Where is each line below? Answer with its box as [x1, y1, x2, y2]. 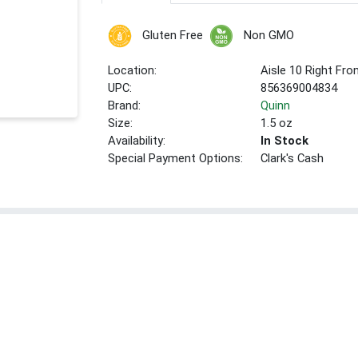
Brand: [108, 98, 141, 113]
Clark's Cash [261, 151, 324, 166]
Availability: [108, 133, 166, 149]
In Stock [261, 133, 309, 149]
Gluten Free [141, 28, 203, 43]
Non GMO [243, 28, 294, 43]
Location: [108, 63, 157, 78]
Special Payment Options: [108, 151, 244, 166]
